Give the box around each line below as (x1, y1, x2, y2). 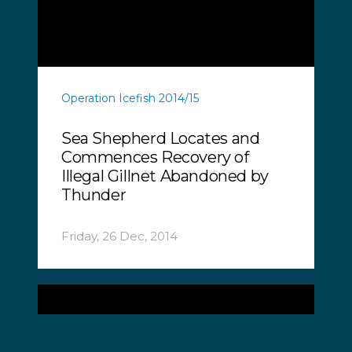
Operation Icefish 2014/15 (61, 90, 199, 105)
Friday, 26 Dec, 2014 (61, 228, 178, 244)
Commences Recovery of (61, 147, 249, 167)
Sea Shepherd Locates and (61, 128, 260, 148)
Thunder (61, 185, 126, 204)
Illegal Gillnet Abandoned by (61, 166, 269, 185)
